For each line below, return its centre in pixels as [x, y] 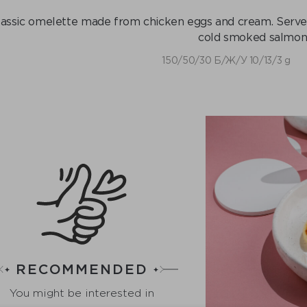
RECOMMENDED [82, 269]
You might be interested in [82, 293]
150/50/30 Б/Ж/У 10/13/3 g [226, 60]
